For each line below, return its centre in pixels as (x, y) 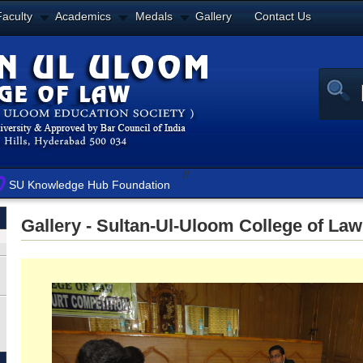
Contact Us (283, 16)
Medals (154, 16)
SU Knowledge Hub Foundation (89, 185)
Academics (83, 16)
